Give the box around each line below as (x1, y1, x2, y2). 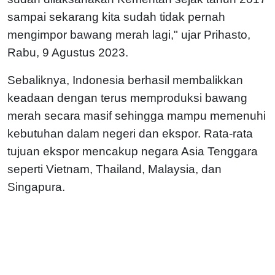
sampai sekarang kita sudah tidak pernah (7, 10, 225, 23)
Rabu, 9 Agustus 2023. (7, 45, 128, 59)
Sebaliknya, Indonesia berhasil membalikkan (7, 73, 243, 87)
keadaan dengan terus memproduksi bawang (7, 91, 247, 104)
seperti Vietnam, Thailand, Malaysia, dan (7, 162, 222, 176)
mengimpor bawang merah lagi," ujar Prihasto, (7, 28, 250, 41)
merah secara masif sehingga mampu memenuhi (7, 109, 266, 122)
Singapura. (7, 180, 65, 193)
